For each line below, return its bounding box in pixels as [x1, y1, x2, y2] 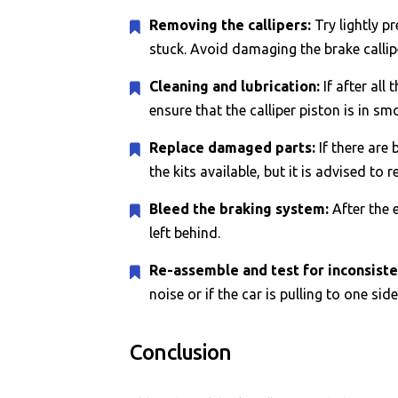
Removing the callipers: [149, 17, 315, 33]
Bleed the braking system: [149, 201, 330, 217]
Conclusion [130, 340, 231, 364]
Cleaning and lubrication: [149, 78, 321, 94]
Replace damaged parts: [149, 139, 316, 155]
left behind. [149, 225, 221, 241]
